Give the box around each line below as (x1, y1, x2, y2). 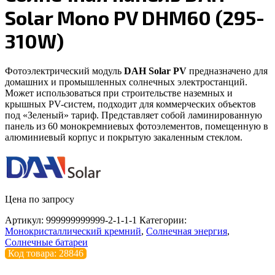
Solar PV (149, 65, 189, 76)
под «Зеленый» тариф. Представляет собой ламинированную (5, 109, 262, 120)
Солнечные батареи (5, 236, 88, 247)
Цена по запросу (5, 193, 74, 204)
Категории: (139, 214, 187, 225)
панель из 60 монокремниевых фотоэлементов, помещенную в (5, 120, 268, 131)
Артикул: (5, 214, 46, 225)
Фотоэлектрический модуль (5, 65, 124, 76)
